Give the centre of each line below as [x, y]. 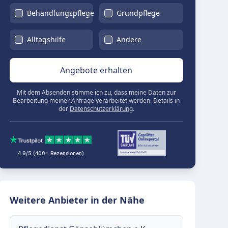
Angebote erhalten [96, 70]
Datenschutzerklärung [101, 109]
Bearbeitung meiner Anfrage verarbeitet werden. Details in [96, 101]
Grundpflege [138, 13]
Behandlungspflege [60, 13]
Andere [129, 39]
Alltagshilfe [46, 39]
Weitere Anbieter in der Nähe [77, 200]
